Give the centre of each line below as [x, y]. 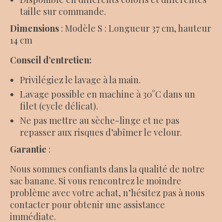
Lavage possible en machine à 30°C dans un [108, 94]
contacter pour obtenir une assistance [87, 205]
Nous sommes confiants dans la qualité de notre [107, 169]
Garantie [28, 149]
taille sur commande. [63, 11]
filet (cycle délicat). [59, 106]
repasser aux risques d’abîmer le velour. [101, 132]
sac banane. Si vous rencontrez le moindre [96, 181]
